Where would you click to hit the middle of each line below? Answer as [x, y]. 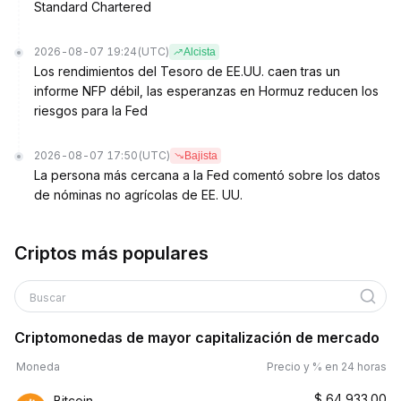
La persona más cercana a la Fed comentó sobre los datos [207, 175]
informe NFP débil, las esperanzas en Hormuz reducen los [206, 91]
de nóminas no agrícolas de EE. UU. [138, 195]
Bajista [201, 156]
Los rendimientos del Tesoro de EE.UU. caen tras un [187, 71]
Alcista [200, 52]
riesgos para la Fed [91, 111]
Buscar [47, 298]
